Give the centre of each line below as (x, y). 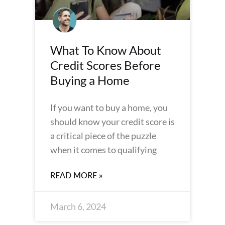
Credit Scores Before (105, 65)
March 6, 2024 (78, 206)
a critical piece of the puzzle (103, 136)
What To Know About (106, 50)
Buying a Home (90, 80)
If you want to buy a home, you (109, 107)
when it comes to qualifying (103, 150)
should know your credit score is (113, 122)
